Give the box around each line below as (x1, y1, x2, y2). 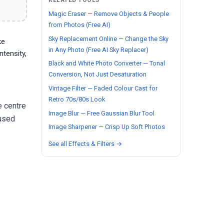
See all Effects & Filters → (48, 140, 122, 148)
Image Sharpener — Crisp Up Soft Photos (48, 123, 165, 131)
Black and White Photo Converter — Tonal (48, 59, 165, 67)
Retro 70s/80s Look (48, 95, 105, 103)
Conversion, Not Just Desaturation (48, 70, 146, 78)
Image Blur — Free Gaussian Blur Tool (48, 109, 154, 117)
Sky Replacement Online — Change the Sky (48, 34, 168, 42)
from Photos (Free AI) (48, 21, 110, 29)
